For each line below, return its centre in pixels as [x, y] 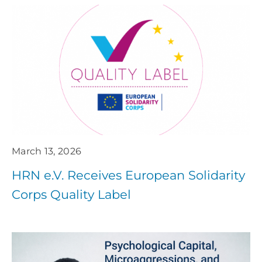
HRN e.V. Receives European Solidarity [128, 175]
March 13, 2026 [46, 151]
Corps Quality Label [71, 194]
